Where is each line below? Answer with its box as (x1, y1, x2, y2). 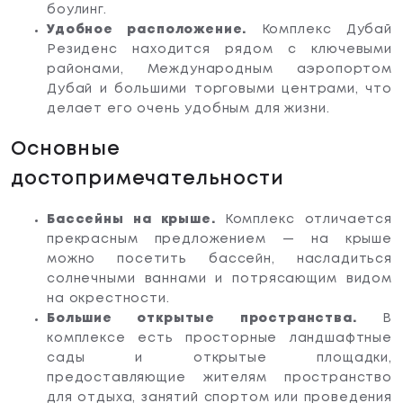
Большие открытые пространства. (47, 313, 357, 325)
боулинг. (47, 4, 107, 16)
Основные (11, 140, 121, 158)
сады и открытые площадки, (47, 353, 392, 364)
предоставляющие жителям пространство (47, 372, 392, 384)
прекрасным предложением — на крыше (47, 234, 392, 246)
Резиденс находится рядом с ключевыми (47, 44, 392, 56)
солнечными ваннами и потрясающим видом (47, 273, 392, 285)
